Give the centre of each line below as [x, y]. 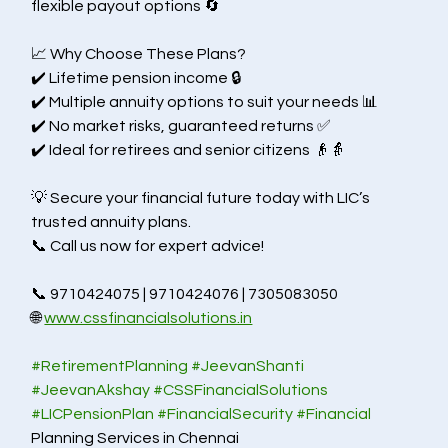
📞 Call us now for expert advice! [148, 246]
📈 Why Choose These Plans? [139, 54]
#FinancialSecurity [225, 414]
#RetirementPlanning [110, 366]
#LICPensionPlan [93, 414]
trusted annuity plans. [111, 222]
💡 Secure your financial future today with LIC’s [202, 198]
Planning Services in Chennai [135, 438]
